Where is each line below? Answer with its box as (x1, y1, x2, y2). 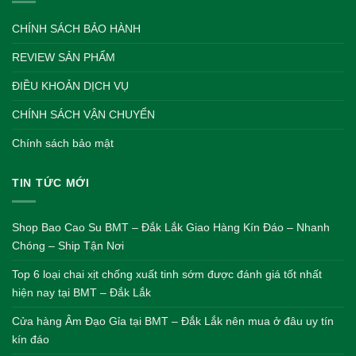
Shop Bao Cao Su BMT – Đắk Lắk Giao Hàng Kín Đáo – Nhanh (12, 221, 330, 234)
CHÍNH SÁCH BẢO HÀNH (12, 21, 141, 35)
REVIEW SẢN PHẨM (12, 50, 115, 64)
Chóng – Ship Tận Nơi (12, 239, 124, 253)
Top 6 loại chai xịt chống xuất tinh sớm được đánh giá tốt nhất (12, 268, 322, 281)
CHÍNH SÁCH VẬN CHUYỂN (12, 107, 155, 121)
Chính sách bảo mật (12, 136, 114, 149)
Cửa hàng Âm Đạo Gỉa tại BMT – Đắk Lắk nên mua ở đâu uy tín (12, 315, 334, 328)
